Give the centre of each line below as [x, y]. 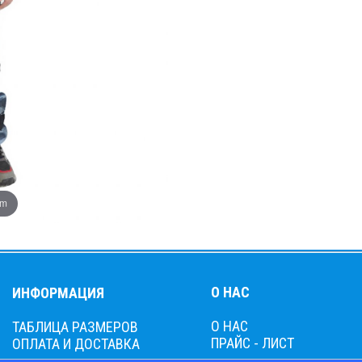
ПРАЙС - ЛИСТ [253, 343]
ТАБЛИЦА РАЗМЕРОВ [75, 327]
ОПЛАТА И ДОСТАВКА [76, 344]
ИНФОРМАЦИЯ [58, 293]
